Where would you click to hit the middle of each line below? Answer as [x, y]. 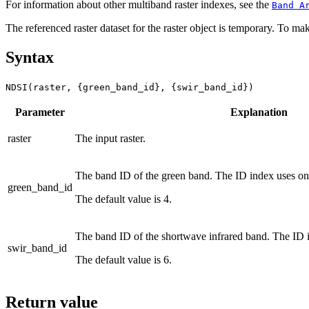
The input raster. [110, 138]
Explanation [259, 112]
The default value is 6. [123, 259]
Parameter [40, 112]
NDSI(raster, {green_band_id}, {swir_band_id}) [130, 87]
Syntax [30, 57]
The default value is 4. [123, 199]
